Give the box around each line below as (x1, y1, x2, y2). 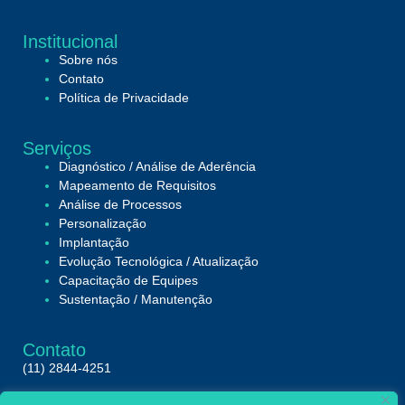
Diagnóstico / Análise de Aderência (59, 158, 256, 174)
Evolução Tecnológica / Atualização (59, 253, 259, 268)
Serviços (23, 137, 91, 158)
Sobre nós (59, 52, 118, 67)
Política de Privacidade (59, 89, 189, 105)
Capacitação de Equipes (59, 272, 198, 287)
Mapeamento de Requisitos (59, 177, 216, 193)
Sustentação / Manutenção (59, 291, 212, 306)
